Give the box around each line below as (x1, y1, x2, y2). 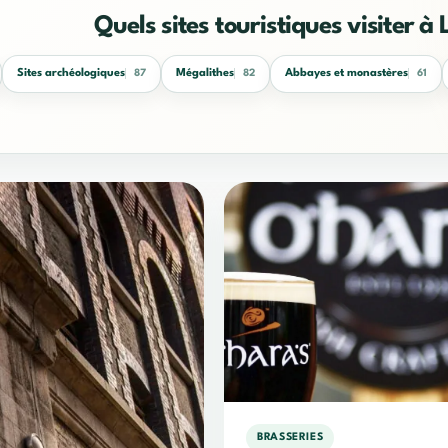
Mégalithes (176, 67, 235, 80)
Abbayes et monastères (285, 67, 409, 80)
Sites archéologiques (17, 67, 126, 80)
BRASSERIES (257, 432, 324, 444)
